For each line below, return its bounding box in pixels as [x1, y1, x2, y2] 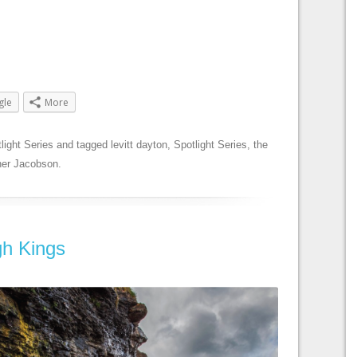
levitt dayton [111, 139, 167, 151]
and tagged [53, 139, 111, 151]
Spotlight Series [174, 139, 247, 151]
